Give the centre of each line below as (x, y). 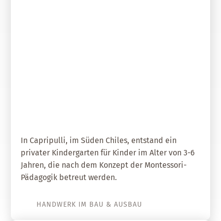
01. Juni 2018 (181, 78)
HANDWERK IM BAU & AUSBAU (90, 204)
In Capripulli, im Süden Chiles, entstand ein (99, 140)
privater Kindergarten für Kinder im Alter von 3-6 (108, 153)
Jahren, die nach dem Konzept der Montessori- (104, 165)
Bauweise (175, 107)
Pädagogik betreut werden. (69, 177)
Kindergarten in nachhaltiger (124, 91)
